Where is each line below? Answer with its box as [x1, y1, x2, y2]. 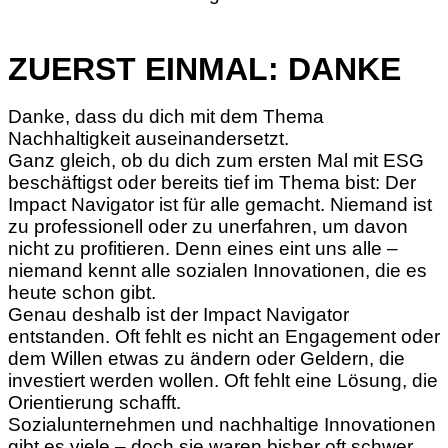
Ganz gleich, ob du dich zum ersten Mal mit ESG [8, 149, 424, 171]
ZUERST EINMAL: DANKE [8, 50, 401, 87]
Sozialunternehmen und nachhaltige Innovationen [8, 413, 436, 435]
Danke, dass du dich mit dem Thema [8, 105, 324, 127]
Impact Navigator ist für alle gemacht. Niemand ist [8, 193, 432, 215]
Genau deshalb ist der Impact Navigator [8, 303, 349, 325]
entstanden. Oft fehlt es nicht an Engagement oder [8, 325, 440, 347]
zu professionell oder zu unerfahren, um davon [8, 215, 408, 237]
